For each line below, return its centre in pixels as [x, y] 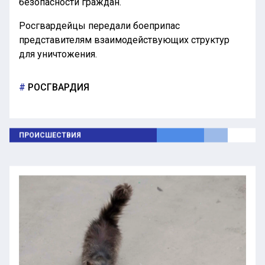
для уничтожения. [58, 54]
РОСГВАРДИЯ [57, 87]
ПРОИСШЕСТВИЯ [50, 135]
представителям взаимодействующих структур [124, 40]
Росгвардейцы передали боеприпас [99, 25]
